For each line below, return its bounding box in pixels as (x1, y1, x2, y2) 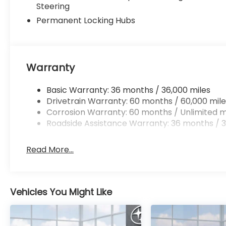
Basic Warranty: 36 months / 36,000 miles (46, 84, 211, 96)
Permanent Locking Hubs (36, 14, 136, 26)
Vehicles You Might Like (10, 185, 112, 198)
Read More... (26, 143, 74, 155)
